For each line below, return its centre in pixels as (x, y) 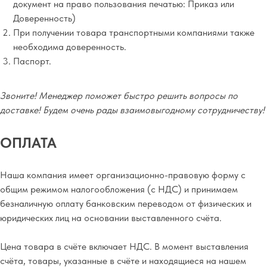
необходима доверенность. (70, 47)
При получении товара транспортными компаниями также (134, 32)
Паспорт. (32, 61)
